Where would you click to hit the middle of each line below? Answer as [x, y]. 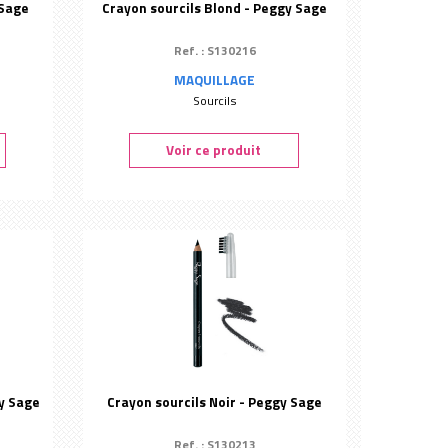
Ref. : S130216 [214, 50]
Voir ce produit [214, 150]
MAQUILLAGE [215, 80]
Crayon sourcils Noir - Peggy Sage [215, 402]
